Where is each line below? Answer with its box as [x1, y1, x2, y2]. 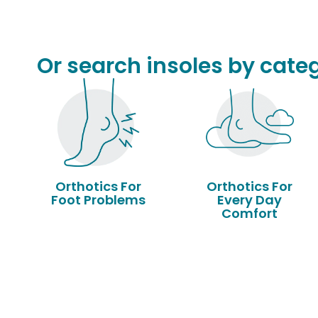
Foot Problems [51, 190, 146, 209]
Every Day [217, 190, 283, 209]
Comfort [221, 204, 278, 222]
